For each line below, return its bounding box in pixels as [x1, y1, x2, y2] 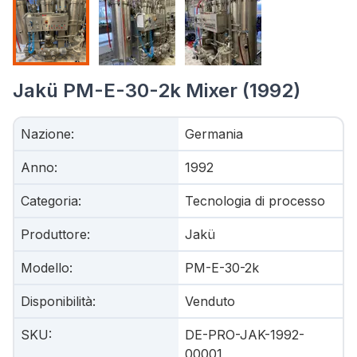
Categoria [21, 193, 78, 209]
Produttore [21, 226, 87, 242]
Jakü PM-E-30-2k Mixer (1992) [13, 79, 300, 102]
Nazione [21, 126, 71, 142]
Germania [185, 126, 243, 142]
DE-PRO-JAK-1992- [185, 327, 304, 343]
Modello [21, 260, 69, 276]
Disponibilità [21, 293, 92, 309]
